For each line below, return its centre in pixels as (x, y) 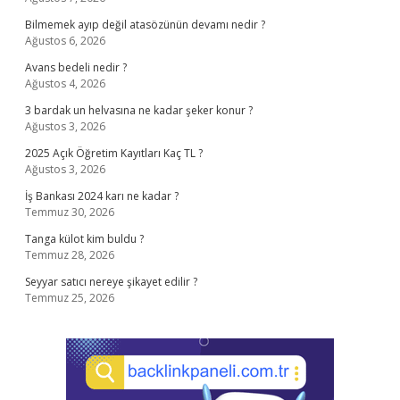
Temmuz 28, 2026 (70, 255)
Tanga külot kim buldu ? (84, 239)
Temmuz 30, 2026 (70, 212)
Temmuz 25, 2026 (70, 298)
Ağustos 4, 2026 (65, 83)
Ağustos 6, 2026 (65, 41)
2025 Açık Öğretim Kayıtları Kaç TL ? (114, 153)
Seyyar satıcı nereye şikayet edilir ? (111, 282)
